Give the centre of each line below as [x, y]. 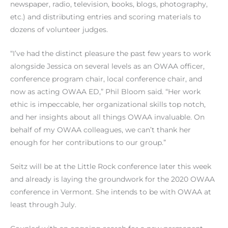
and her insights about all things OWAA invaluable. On [107, 117]
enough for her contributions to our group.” [88, 143]
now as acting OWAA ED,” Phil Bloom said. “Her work [105, 92]
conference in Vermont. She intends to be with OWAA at [111, 192]
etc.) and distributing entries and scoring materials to [106, 17]
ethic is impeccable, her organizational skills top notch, [108, 105]
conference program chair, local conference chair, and [106, 79]
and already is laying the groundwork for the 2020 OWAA [112, 179]
